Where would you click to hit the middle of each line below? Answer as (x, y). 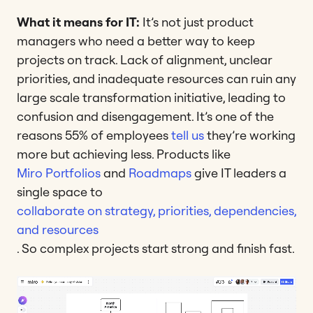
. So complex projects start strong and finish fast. (156, 248)
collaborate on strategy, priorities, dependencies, (156, 210)
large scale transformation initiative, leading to (151, 97)
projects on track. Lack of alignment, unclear (145, 59)
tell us (188, 135)
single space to (60, 191)
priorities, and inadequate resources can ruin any (156, 78)
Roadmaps (160, 173)
